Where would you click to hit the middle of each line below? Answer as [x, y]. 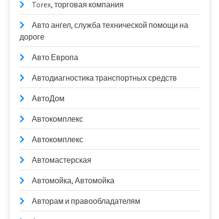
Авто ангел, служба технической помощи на [110, 25]
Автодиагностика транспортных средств [104, 78]
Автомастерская [62, 160]
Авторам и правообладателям [86, 201]
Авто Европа [55, 57]
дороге [32, 37]
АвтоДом [48, 99]
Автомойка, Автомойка [73, 181]
